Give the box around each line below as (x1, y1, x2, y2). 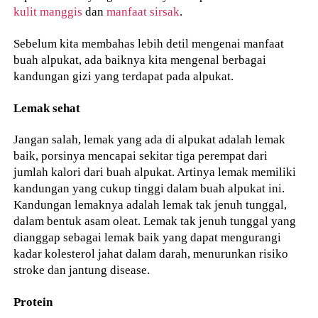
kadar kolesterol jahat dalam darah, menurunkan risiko (13, 246, 289, 261)
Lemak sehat (13, 100, 81, 115)
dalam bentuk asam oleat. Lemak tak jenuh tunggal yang (13, 214, 297, 229)
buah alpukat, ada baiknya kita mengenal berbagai (13, 52, 267, 67)
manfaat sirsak (106, 4, 180, 19)
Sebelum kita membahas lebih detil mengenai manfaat (13, 35, 285, 50)
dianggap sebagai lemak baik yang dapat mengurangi (13, 230, 282, 245)
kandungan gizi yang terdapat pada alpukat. (13, 68, 234, 83)
